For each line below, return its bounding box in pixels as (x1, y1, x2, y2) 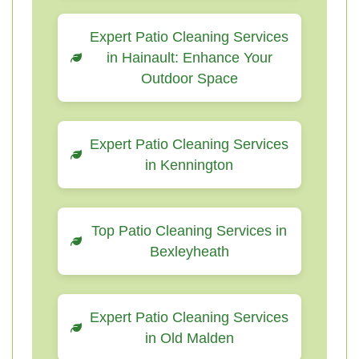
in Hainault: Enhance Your (106, 50, 272, 66)
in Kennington (145, 157, 233, 173)
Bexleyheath (149, 244, 229, 260)
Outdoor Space (140, 71, 238, 87)
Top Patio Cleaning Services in (91, 223, 287, 239)
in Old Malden (144, 330, 234, 346)
